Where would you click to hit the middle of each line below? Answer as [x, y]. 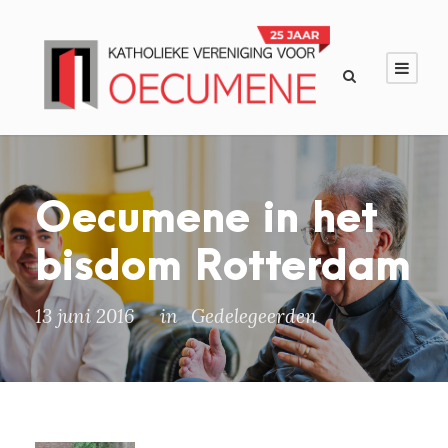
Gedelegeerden [254, 316]
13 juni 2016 [85, 316]
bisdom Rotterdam [223, 267]
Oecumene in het [206, 219]
